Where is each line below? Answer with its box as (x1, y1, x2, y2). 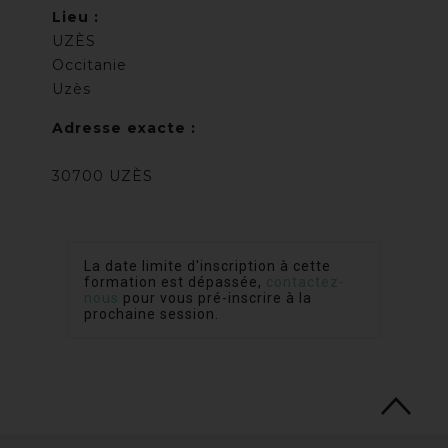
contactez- (266, 274, 346, 291)
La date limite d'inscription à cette (84, 258, 332, 275)
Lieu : (52, 8, 100, 27)
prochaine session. (84, 306, 220, 323)
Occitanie (52, 56, 128, 75)
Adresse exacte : (52, 119, 197, 138)
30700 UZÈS (52, 167, 154, 186)
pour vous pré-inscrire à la (119, 290, 313, 307)
